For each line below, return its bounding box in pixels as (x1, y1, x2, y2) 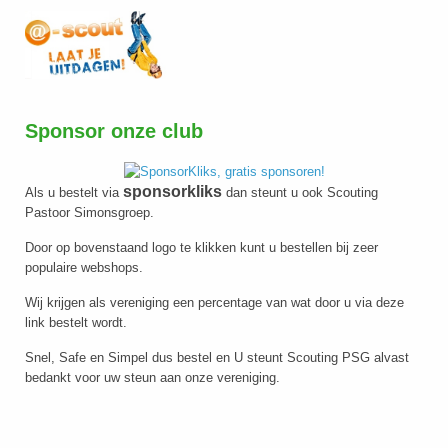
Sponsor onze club (25, 120, 203, 142)
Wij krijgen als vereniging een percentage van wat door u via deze (25, 294, 404, 310)
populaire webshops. (25, 259, 143, 275)
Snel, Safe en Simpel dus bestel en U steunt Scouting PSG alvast (25, 349, 409, 365)
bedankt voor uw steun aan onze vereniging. (25, 369, 280, 385)
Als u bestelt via (25, 184, 123, 200)
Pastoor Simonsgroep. (25, 204, 154, 220)
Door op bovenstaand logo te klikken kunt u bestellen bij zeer (25, 239, 378, 255)
